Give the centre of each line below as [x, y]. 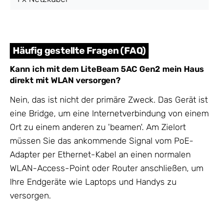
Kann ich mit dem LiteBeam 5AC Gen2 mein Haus [107, 69]
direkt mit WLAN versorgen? [65, 80]
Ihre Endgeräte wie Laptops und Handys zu [93, 182]
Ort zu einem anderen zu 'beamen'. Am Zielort [98, 127]
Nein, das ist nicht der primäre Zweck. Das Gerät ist [109, 100]
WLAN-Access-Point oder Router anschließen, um [107, 168]
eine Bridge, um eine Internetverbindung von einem [109, 114]
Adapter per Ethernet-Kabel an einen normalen [100, 155]
